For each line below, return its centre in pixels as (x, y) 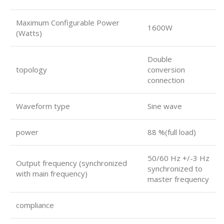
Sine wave (165, 106)
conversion (166, 69)
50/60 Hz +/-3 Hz (178, 158)
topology (31, 69)
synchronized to (175, 168)
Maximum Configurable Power (68, 22)
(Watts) (29, 33)
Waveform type (43, 106)
